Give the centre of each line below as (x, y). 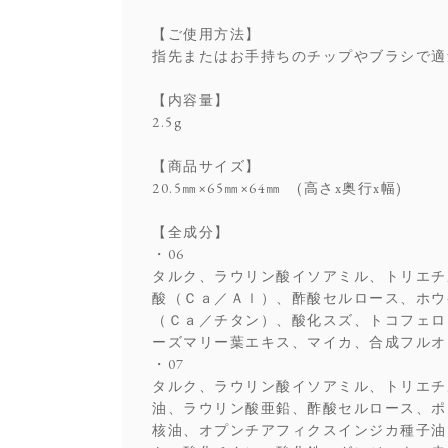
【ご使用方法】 (206, 33)
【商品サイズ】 (206, 165)
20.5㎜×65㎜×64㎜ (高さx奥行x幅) (277, 187)
